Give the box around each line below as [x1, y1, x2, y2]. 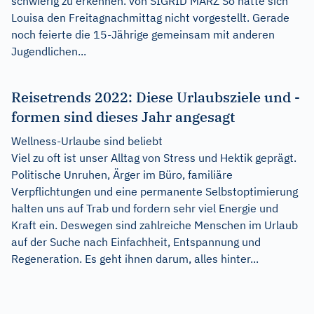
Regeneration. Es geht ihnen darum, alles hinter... [11, 252, 259, 266]
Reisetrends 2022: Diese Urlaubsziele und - [11, 88, 300, 107]
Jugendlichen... [11, 44, 86, 59]
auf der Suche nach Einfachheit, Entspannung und [11, 235, 261, 250]
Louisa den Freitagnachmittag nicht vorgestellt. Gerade [11, 11, 289, 25]
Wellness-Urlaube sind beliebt [11, 134, 163, 149]
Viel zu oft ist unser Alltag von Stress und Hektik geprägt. [11, 151, 296, 165]
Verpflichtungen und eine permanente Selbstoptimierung [11, 184, 298, 199]
